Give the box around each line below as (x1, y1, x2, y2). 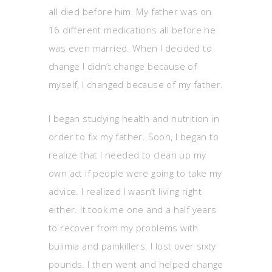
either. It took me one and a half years (49, 203, 217, 216)
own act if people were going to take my (49, 167, 222, 179)
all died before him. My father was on (49, 5, 212, 18)
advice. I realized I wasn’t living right (49, 185, 202, 197)
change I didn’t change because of (49, 60, 197, 72)
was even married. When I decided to (49, 42, 212, 54)
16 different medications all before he (49, 24, 216, 36)
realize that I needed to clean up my (49, 149, 206, 161)
